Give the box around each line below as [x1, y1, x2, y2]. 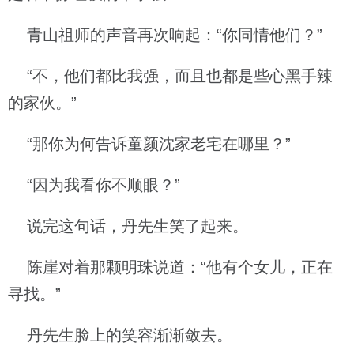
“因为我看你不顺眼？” [8, 176, 180, 194]
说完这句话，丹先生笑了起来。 [8, 217, 248, 235]
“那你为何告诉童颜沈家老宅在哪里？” [8, 135, 291, 153]
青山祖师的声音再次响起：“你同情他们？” [8, 26, 322, 43]
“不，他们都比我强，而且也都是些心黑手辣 [8, 67, 333, 85]
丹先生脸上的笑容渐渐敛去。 [8, 326, 232, 344]
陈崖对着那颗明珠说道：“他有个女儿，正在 [8, 258, 333, 276]
